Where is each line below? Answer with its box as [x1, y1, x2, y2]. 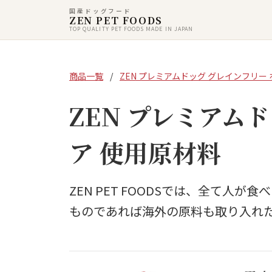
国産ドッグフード [69, 6, 132, 15]
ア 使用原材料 [69, 135, 221, 170]
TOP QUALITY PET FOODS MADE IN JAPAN [69, 24, 193, 33]
